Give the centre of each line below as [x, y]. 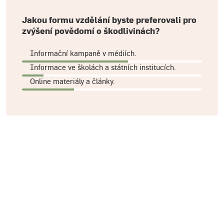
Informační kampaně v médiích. [83, 53]
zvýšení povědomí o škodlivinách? [91, 31]
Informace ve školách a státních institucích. [103, 67]
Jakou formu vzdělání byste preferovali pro [109, 20]
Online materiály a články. [72, 81]
